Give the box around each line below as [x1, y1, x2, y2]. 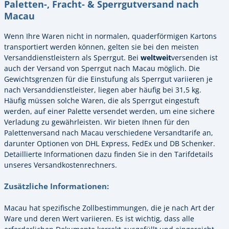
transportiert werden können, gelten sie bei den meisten [4, 42, 199, 52]
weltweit [141, 53, 171, 63]
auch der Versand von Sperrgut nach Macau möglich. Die [4, 63, 200, 74]
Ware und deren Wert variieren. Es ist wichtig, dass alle [4, 213, 194, 223]
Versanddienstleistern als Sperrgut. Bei [4, 53, 141, 63]
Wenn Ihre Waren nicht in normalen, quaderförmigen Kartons [4, 31, 217, 41]
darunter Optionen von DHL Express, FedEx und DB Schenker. [4, 139, 215, 149]
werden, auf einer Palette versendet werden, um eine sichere [4, 106, 215, 117]
